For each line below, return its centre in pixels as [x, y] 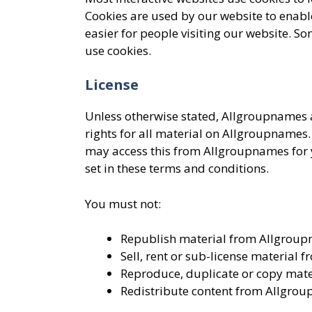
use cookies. [118, 50]
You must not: [123, 203]
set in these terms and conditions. [177, 168]
